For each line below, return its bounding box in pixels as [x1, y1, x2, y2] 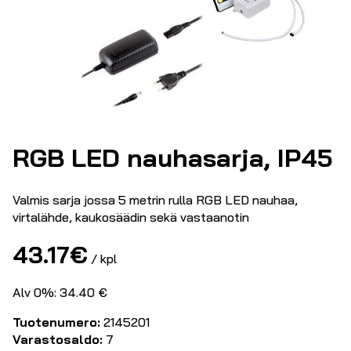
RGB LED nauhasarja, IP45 [13, 141, 333, 173]
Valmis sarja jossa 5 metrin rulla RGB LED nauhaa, [13, 192, 298, 208]
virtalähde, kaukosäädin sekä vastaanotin [13, 209, 249, 226]
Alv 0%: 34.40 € [13, 284, 107, 301]
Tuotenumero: [13, 314, 100, 331]
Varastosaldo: [13, 331, 103, 348]
